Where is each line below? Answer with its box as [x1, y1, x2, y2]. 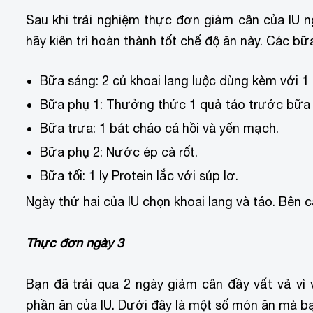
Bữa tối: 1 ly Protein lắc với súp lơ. [40, 168, 238, 183]
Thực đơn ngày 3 [26, 235, 124, 250]
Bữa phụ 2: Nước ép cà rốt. [40, 144, 198, 159]
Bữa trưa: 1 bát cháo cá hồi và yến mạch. [40, 120, 279, 136]
